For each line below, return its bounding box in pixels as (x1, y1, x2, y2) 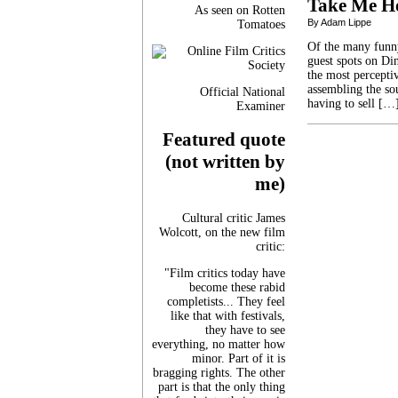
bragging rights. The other (153, 365, 285, 379)
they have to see (205, 322, 285, 337)
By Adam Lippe (307, 17, 371, 28)
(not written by (165, 151, 285, 173)
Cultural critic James (182, 211, 285, 225)
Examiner (236, 99, 285, 113)
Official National (200, 84, 285, 99)
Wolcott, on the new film (159, 225, 285, 239)
